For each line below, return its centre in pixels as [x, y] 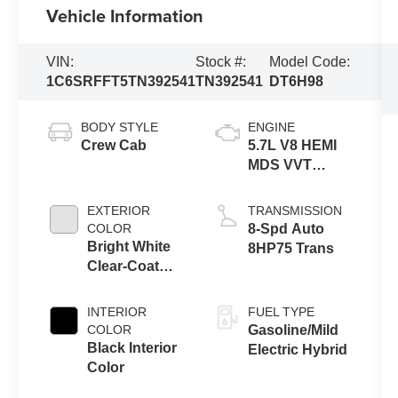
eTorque [275, 185]
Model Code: [310, 62]
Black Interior [132, 348]
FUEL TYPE [281, 312]
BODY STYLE [120, 127]
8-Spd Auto [286, 229]
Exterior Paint [133, 286]
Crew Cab [114, 146]
